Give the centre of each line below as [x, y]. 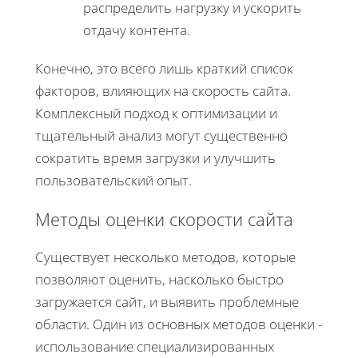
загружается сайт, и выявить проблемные [167, 301]
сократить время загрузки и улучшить [155, 157]
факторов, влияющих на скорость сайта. [163, 90]
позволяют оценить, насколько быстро [159, 279]
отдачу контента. [137, 30]
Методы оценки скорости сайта [164, 219]
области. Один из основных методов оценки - [179, 324]
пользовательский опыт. [113, 180]
